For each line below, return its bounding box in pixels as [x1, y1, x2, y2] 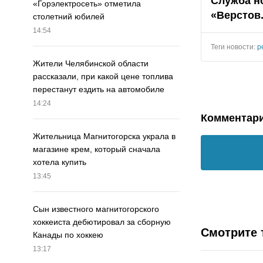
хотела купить [33, 157, 86, 167]
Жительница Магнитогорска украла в [33, 131, 176, 141]
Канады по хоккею [33, 230, 103, 240]
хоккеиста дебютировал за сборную [33, 217, 171, 227]
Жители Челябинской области [33, 59, 149, 69]
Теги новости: [211, 42, 257, 51]
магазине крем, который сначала [33, 144, 160, 154]
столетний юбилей [33, 12, 104, 22]
